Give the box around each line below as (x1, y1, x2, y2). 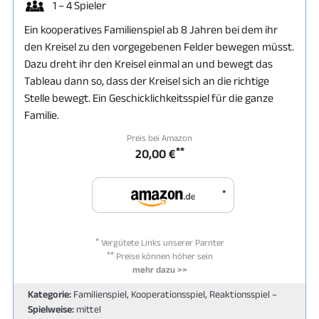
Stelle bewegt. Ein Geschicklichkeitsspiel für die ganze (24, 92, 273, 104)
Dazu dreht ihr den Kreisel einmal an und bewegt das (24, 58, 273, 70)
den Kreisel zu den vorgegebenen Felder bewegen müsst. (24, 41, 294, 53)
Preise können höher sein (113, 251, 213, 261)
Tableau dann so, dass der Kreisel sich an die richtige (24, 75, 269, 87)
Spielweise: (28, 303, 74, 315)
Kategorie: (28, 288, 71, 300)
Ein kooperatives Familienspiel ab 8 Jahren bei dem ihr (24, 23, 278, 36)
